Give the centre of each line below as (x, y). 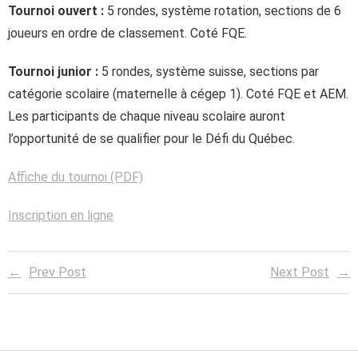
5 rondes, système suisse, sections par (209, 72)
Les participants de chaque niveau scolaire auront (147, 116)
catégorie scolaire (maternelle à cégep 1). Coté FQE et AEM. (178, 94)
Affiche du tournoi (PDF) (76, 177)
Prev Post (58, 272)
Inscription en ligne (61, 215)
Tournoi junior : (53, 72)
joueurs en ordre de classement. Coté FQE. (127, 33)
